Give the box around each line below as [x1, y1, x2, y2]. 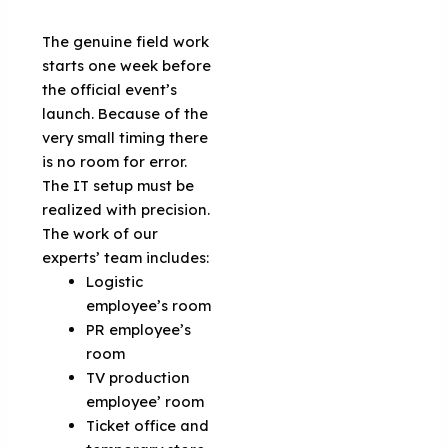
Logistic [86, 271, 144, 291]
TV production [86, 367, 191, 387]
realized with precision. [42, 199, 211, 219]
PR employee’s [86, 319, 192, 339]
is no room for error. [42, 151, 188, 171]
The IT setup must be [42, 175, 195, 195]
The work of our [42, 223, 159, 243]
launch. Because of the [42, 103, 209, 123]
